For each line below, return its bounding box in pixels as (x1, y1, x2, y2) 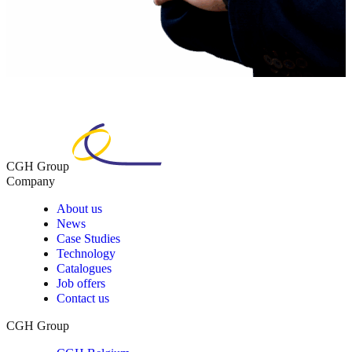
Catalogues (57, 262, 112, 276)
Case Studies (57, 232, 120, 246)
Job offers (57, 277, 105, 291)
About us (57, 202, 102, 216)
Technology (57, 247, 115, 261)
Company (6, 174, 55, 189)
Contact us (57, 291, 109, 306)
